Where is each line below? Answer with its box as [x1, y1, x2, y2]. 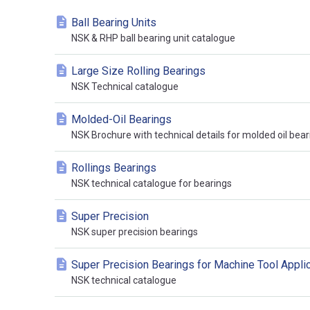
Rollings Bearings [71, 161, 156, 175]
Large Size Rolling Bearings [71, 64, 206, 78]
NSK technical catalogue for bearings [71, 178, 232, 190]
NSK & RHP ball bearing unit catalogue [71, 33, 235, 44]
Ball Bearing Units [71, 16, 156, 30]
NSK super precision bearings [71, 226, 198, 238]
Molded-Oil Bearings [71, 113, 172, 127]
